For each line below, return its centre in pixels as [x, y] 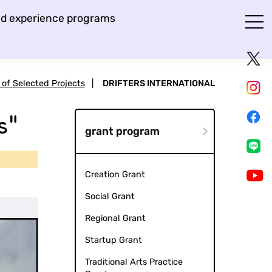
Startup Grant [113, 240]
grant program [122, 131]
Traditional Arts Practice [134, 262]
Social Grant [110, 196]
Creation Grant [115, 174]
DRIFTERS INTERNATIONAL [158, 83]
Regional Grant [115, 218]
